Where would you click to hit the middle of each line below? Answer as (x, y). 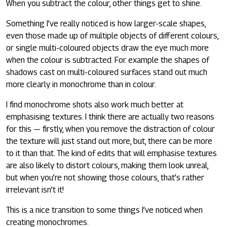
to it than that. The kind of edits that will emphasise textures (111, 153)
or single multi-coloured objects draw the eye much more (107, 48)
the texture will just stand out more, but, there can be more (109, 141)
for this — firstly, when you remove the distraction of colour (110, 129)
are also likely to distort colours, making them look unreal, (107, 165)
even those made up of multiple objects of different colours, (112, 35)
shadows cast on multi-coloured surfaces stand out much (107, 72)
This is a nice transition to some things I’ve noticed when (104, 210)
